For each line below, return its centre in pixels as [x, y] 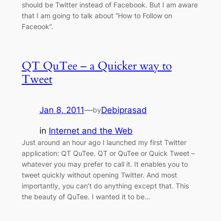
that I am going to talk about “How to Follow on [97, 15]
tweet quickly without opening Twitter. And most [99, 175]
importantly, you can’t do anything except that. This [105, 186]
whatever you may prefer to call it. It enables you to [105, 164]
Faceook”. [37, 26]
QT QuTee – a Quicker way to [96, 66]
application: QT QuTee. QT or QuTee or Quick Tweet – [108, 153]
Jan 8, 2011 [62, 110]
